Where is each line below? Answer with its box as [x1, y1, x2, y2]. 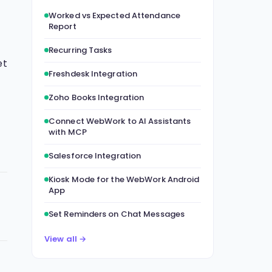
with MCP [49, 126, 87, 138]
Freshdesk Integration [49, 68, 138, 80]
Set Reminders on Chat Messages [49, 208, 185, 220]
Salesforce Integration [49, 150, 141, 161]
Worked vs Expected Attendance [49, 10, 180, 21]
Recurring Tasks [49, 44, 112, 56]
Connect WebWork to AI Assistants [49, 115, 191, 127]
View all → [44, 233, 86, 245]
